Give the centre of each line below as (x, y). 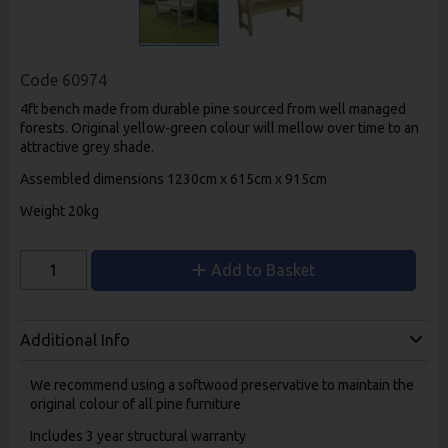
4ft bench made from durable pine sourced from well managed (212, 108)
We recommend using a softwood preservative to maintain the (221, 384)
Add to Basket (262, 269)
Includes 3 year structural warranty (137, 435)
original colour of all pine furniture (135, 403)
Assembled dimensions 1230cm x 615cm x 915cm (173, 178)
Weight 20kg (59, 210)
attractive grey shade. (86, 146)
